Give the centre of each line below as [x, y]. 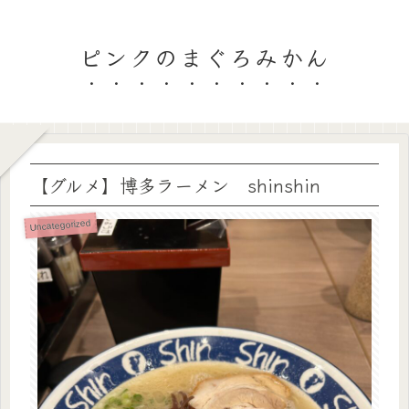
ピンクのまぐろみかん [204, 57]
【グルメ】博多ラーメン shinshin [175, 184]
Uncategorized [61, 225]
